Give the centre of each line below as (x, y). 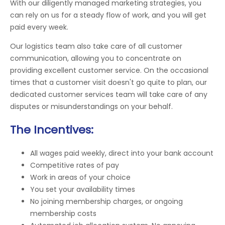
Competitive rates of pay (75, 165)
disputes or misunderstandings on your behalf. (91, 107)
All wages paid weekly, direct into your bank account (122, 153)
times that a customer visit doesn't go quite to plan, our (108, 83)
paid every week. (39, 27)
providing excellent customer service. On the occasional (109, 71)
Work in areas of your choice (80, 177)
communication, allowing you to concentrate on (96, 59)
